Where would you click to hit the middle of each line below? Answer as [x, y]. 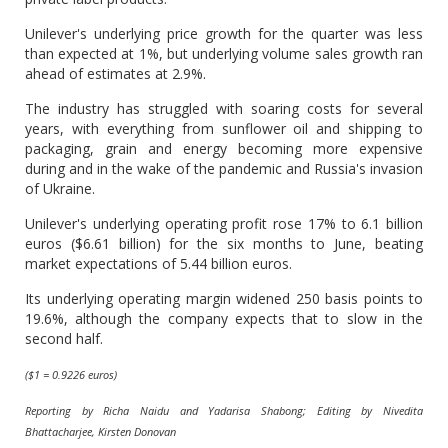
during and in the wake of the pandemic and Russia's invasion [224, 168]
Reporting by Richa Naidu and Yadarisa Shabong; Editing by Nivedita [224, 410]
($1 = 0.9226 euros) [71, 374]
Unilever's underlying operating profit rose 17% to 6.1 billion [224, 223]
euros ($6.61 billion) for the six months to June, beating [224, 243]
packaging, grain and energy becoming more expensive [224, 148]
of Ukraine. [60, 188]
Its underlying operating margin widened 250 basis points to [224, 298]
